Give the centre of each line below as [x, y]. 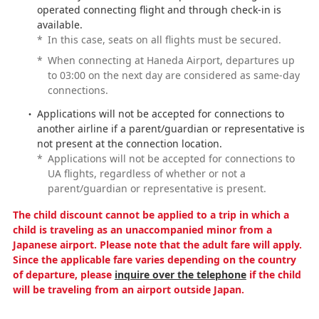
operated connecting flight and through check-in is [159, 9]
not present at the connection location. [129, 143]
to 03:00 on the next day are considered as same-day [173, 75]
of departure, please [63, 274]
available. [59, 24]
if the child [273, 274]
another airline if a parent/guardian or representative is [171, 128]
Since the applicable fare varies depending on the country [154, 259]
